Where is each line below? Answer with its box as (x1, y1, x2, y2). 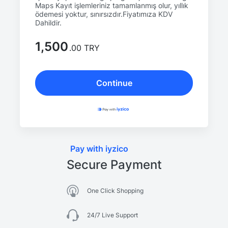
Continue (96, 78, 132, 88)
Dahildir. (35, 18, 62, 27)
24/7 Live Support (87, 211, 138, 219)
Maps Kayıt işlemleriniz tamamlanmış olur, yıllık (35, 1, 188, 10)
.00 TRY (69, 43, 100, 53)
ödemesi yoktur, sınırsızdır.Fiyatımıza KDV (35, 10, 173, 18)
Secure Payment (66, 157, 162, 172)
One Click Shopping (87, 187, 144, 194)
